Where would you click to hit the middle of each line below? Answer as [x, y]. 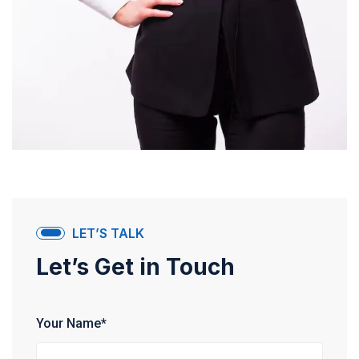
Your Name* [71, 324]
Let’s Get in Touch [135, 267]
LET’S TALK [108, 234]
